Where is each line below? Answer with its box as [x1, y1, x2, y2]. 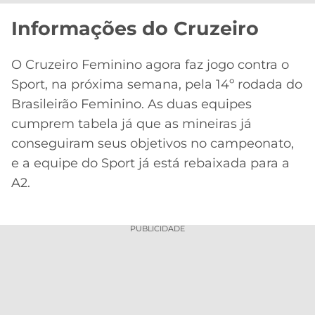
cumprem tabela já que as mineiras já [11, 115, 252, 131]
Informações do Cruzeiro [11, 17, 259, 41]
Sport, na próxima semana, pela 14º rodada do [11, 76, 302, 92]
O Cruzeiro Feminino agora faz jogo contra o [11, 56, 289, 72]
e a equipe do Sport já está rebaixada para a [11, 155, 290, 171]
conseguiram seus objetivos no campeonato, [11, 135, 294, 151]
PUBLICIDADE [130, 224, 185, 234]
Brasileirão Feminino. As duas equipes [11, 96, 252, 112]
